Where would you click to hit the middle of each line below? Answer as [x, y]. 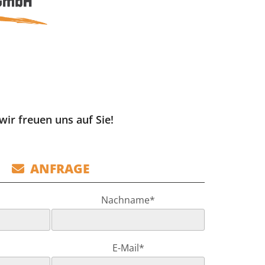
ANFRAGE [57, 169]
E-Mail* [128, 248]
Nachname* [128, 200]
